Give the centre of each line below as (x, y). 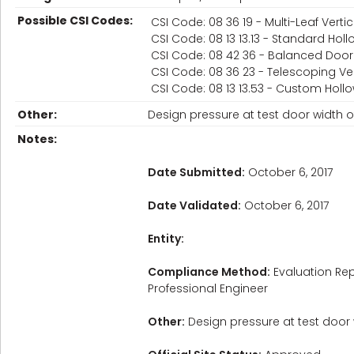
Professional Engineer (208, 288)
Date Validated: (194, 205)
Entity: (166, 239)
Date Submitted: (196, 172)
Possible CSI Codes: (75, 21)
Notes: (37, 139)
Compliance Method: (209, 272)
